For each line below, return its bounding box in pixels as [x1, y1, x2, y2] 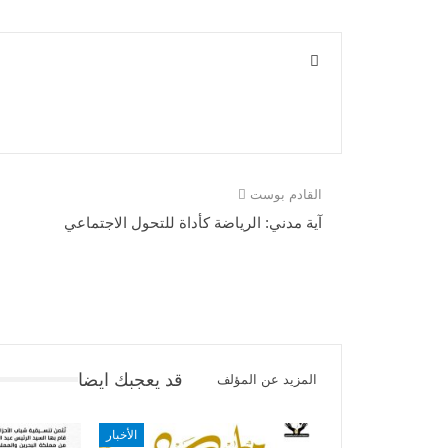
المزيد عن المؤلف [217, 371, 317, 387]
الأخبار [106, 427, 138, 442]
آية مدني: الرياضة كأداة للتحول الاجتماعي [64, 213, 322, 231]
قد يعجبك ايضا [78, 369, 183, 390]
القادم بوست [246, 186, 322, 202]
